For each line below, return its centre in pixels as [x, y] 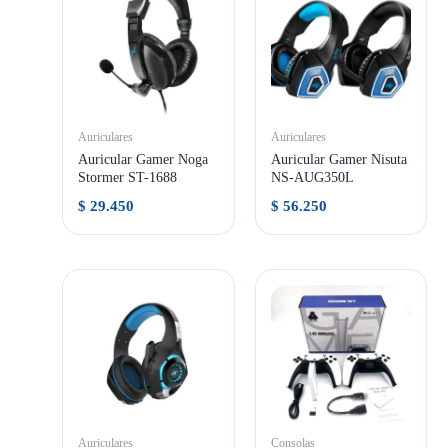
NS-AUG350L [312, 177]
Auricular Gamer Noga [143, 159]
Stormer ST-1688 [128, 177]
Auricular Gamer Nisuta [338, 159]
